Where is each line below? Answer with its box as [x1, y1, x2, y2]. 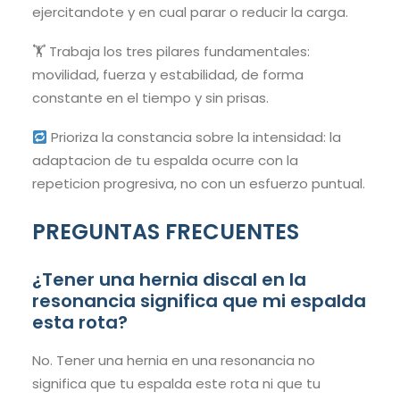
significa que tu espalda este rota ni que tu [32, 374, 321, 394]
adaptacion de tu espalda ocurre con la [32, 151, 298, 171]
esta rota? [32, 310, 128, 336]
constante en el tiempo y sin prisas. [32, 88, 269, 108]
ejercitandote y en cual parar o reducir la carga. [32, 3, 348, 22]
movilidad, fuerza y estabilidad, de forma [32, 65, 304, 85]
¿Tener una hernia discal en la [32, 267, 306, 293]
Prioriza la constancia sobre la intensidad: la [47, 128, 342, 147]
